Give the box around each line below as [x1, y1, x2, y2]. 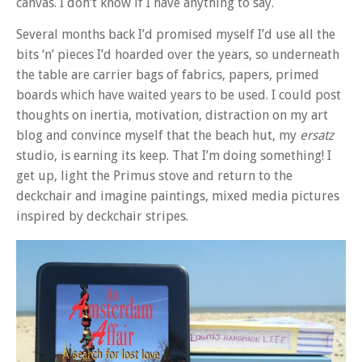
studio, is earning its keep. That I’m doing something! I [16, 148, 331, 164]
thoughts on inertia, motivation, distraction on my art [16, 107, 328, 124]
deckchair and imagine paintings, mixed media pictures [16, 188, 339, 204]
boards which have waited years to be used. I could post [16, 87, 341, 103]
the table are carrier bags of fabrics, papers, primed [16, 67, 319, 83]
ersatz [300, 128, 334, 144]
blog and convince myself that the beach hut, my [16, 128, 300, 144]
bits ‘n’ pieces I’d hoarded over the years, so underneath [16, 47, 339, 63]
